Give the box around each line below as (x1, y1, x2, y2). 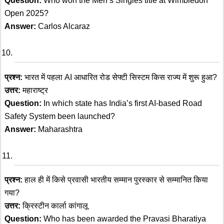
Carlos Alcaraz (36, 22, 90, 31)
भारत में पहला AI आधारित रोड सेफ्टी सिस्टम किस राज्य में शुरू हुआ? (22, 72, 217, 81)
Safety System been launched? (4, 111, 115, 120)
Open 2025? (4, 9, 48, 18)
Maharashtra (36, 124, 82, 133)
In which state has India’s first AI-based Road (41, 98, 202, 107)
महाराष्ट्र (20, 85, 48, 94)
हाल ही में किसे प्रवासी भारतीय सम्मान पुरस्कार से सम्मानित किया (22, 175, 208, 184)
